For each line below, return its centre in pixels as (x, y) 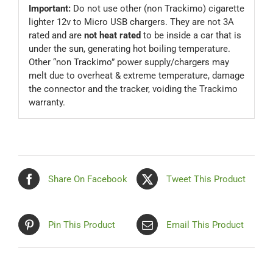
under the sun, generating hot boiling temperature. (129, 48)
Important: (49, 8)
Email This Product (205, 225)
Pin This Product (82, 225)
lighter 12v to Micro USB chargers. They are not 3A (131, 22)
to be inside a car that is (191, 35)
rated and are (56, 35)
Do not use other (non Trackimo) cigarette (157, 8)
